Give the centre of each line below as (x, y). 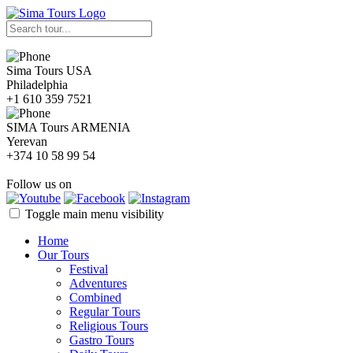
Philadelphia (37, 85)
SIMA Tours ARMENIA (69, 127)
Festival (89, 269)
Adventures (98, 283)
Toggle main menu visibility (95, 214)
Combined (95, 297)
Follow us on (39, 184)
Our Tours (63, 255)
